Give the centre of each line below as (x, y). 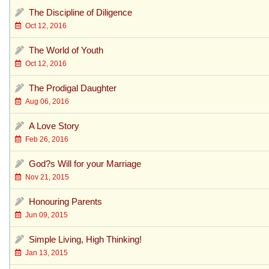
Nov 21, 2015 (45, 177)
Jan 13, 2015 (45, 252)
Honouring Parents (65, 201)
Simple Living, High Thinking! (85, 239)
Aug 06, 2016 (45, 101)
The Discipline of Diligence (80, 12)
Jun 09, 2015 (45, 215)
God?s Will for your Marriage (85, 163)
